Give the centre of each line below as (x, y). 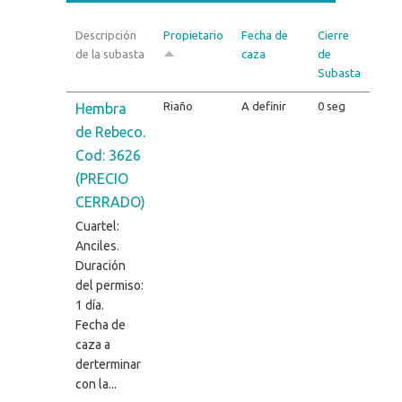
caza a (92, 344)
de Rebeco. (110, 131)
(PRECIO (101, 178)
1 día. (89, 305)
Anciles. (97, 245)
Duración (100, 265)
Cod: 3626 (108, 155)
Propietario (193, 35)
